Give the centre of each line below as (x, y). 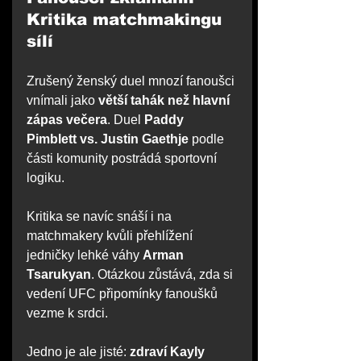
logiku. (46, 178)
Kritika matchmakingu (127, 20)
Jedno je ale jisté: (78, 352)
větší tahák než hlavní (166, 101)
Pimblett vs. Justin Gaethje (108, 139)
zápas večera (67, 120)
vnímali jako (62, 101)
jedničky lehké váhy (85, 255)
